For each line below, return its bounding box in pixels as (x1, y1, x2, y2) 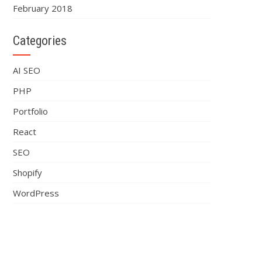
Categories (12, 33, 67, 48)
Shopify (12, 167, 42, 178)
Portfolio (12, 105, 48, 117)
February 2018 (12, 2, 73, 14)
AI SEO (12, 64, 40, 76)
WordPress (12, 187, 59, 199)
